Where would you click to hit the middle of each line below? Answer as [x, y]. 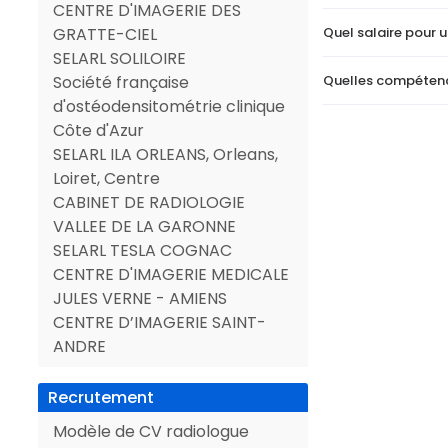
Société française [121, 82]
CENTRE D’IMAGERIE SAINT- [159, 322]
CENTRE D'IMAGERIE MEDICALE [171, 274]
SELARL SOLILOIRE [119, 58]
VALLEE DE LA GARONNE [144, 226]
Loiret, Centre [106, 178]
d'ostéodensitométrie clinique [169, 106]
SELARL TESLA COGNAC [142, 250]
